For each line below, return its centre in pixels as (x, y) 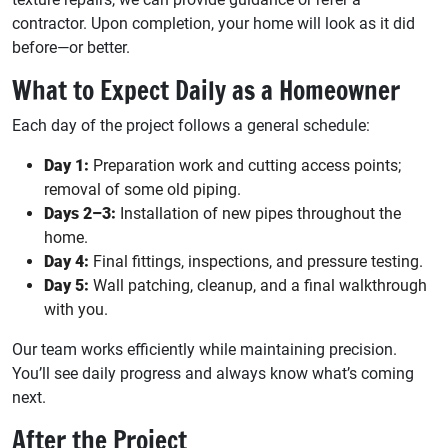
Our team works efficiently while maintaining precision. (204, 349)
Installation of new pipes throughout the (258, 213)
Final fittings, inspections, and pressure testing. (256, 261)
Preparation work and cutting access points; (245, 165)
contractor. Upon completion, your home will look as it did (213, 23)
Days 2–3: (80, 213)
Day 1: (66, 165)
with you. (76, 309)
